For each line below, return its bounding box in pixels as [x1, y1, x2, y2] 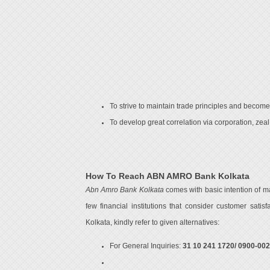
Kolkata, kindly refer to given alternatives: [85, 219, 219, 226]
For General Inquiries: [109, 242, 183, 250]
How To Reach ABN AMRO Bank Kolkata [85, 171, 250, 181]
